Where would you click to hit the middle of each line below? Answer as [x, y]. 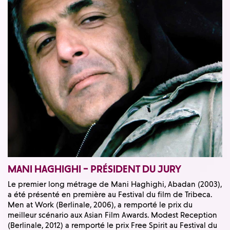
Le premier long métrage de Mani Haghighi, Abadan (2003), [115, 184]
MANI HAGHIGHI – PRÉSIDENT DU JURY [94, 169]
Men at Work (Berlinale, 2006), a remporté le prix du [100, 205]
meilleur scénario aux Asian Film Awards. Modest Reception [112, 215]
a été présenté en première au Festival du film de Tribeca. [110, 194]
